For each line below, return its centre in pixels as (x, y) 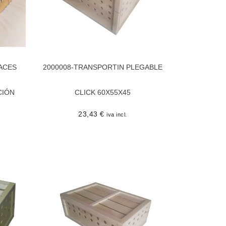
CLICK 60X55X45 (103, 92)
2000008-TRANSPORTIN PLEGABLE (103, 67)
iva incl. (117, 114)
